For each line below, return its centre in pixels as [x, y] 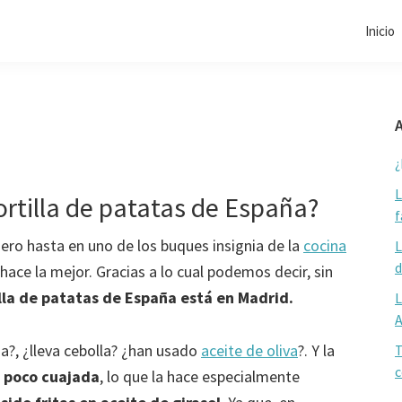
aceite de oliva [249, 350]
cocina [325, 245]
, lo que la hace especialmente [200, 376]
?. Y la [316, 350]
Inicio [380, 31]
